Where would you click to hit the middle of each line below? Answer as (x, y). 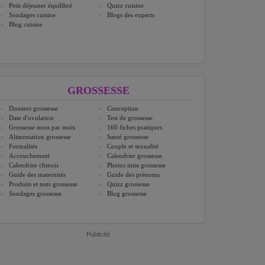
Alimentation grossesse (40, 137)
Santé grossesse (128, 137)
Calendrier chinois (34, 165)
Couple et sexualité (133, 146)
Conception (123, 109)
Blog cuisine (26, 25)
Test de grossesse (130, 118)
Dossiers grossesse (33, 109)
